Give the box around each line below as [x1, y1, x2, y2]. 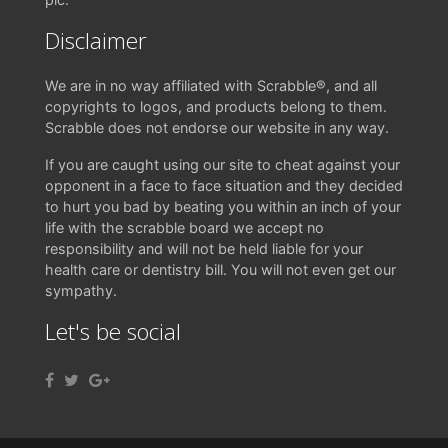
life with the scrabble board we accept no [45, 219, 324, 236]
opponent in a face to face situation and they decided [45, 177, 403, 194]
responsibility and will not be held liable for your [45, 240, 363, 257]
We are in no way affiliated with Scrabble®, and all [45, 77, 377, 94]
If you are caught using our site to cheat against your [45, 156, 400, 173]
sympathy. [45, 282, 117, 299]
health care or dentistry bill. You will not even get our [45, 261, 396, 278]
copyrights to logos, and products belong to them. [45, 98, 387, 115]
